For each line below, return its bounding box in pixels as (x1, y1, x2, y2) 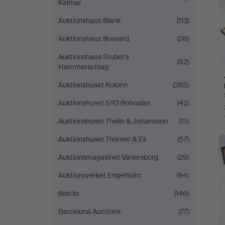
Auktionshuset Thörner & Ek (58, 135, 147, 144)
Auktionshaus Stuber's (58, 52, 129, 61)
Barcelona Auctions (58, 207, 121, 216)
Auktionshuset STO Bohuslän (58, 98, 150, 107)
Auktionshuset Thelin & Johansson (58, 117, 168, 126)
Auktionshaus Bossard (58, 34, 129, 43)
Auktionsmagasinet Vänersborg (58, 153, 158, 162)
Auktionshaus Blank (58, 16, 121, 25)
